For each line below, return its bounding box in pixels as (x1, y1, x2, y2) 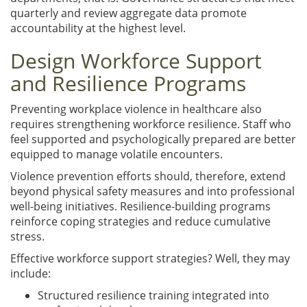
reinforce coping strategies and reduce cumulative (10, 213, 271, 229)
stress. (10, 228, 45, 244)
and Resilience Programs (10, 69, 246, 97)
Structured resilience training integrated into (38, 287, 269, 303)
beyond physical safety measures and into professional (10, 183, 295, 199)
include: (10, 265, 51, 281)
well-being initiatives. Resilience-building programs (10, 198, 271, 214)
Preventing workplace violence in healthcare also (10, 101, 262, 116)
